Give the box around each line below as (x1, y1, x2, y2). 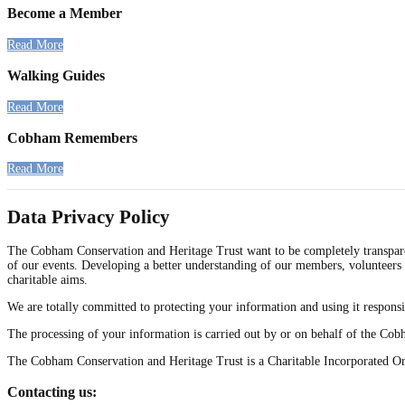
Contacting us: (7, 383, 97, 401)
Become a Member (7, 5, 122, 23)
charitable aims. (7, 273, 88, 287)
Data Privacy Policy (7, 205, 170, 228)
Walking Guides (7, 67, 105, 85)
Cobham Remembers (7, 128, 137, 146)
